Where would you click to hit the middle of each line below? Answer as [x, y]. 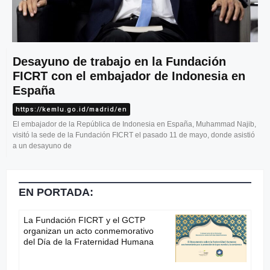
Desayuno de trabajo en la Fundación [119, 62]
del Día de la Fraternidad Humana [89, 242]
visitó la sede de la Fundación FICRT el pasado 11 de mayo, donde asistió [134, 135]
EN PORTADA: [56, 193]
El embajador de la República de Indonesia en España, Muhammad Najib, [134, 124]
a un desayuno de [42, 146]
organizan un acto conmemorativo [89, 231]
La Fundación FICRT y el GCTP [84, 220]
